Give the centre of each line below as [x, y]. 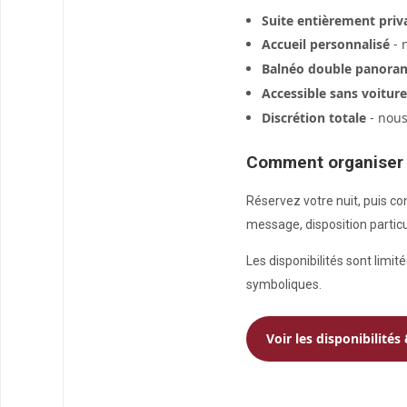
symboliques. [284, 285]
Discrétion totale [313, 118]
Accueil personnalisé [325, 45]
